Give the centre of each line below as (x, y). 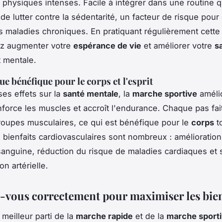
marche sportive (165, 94)
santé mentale (91, 94)
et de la (150, 216)
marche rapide (104, 216)
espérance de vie (107, 46)
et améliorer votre (178, 46)
